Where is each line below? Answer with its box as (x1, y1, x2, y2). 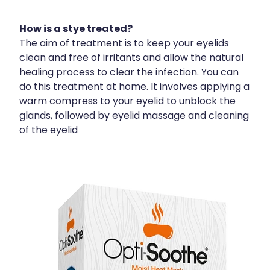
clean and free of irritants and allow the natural (19, 50, 243, 66)
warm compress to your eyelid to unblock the (19, 93, 236, 110)
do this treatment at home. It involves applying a (19, 79, 250, 95)
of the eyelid (19, 122, 78, 139)
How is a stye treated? (19, 20, 133, 38)
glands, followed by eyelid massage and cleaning (19, 108, 249, 124)
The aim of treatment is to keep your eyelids (19, 36, 229, 52)
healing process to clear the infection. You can (19, 64, 239, 81)
